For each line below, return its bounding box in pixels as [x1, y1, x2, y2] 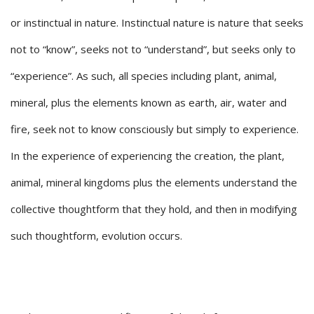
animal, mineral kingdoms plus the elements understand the [11, 175, 297, 190]
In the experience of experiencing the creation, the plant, [11, 149, 285, 163]
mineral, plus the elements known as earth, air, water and [11, 95, 287, 110]
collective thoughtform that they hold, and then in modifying [11, 202, 297, 217]
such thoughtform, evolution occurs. [11, 228, 182, 243]
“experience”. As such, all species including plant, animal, [11, 69, 277, 83]
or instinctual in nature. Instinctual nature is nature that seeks [11, 15, 303, 30]
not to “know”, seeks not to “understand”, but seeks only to [11, 42, 296, 57]
